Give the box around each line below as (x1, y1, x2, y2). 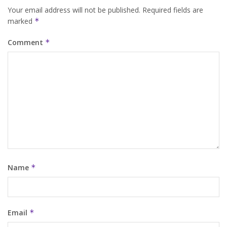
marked (8, 16, 34, 26)
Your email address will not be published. (8, 5, 140, 15)
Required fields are (142, 5, 203, 15)
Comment (8, 37, 45, 47)
